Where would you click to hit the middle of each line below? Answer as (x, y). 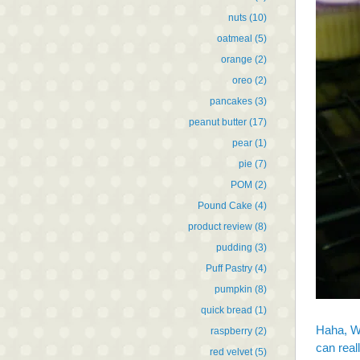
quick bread (227, 310)
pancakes (231, 101)
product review (220, 226)
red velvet (231, 352)
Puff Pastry (229, 268)
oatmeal (235, 38)
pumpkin (233, 289)
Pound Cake (225, 205)
